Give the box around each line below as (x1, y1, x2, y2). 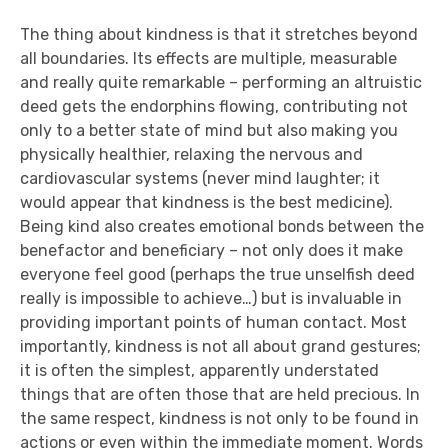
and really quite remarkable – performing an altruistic (20, 73, 422, 92)
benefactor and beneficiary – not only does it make (20, 241, 403, 260)
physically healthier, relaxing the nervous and (20, 145, 363, 164)
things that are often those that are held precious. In (20, 385, 420, 404)
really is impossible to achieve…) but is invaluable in (20, 289, 402, 308)
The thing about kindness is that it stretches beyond (20, 25, 418, 44)
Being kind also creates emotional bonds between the (20, 217, 424, 236)
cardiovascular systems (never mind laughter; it (20, 169, 380, 188)
